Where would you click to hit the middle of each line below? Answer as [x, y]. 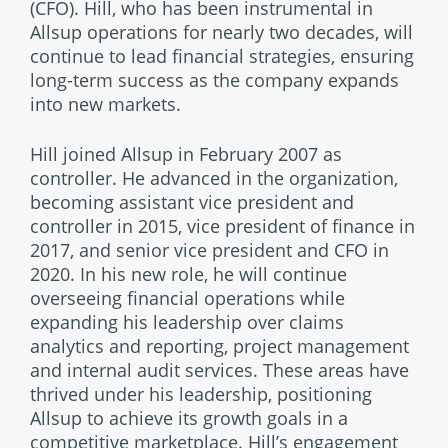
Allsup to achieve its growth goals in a [189, 418]
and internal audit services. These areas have [219, 370]
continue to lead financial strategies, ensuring [222, 56]
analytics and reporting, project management [219, 346]
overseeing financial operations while [187, 298]
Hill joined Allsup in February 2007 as [186, 154]
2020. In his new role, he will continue [188, 274]
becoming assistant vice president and [192, 202]
